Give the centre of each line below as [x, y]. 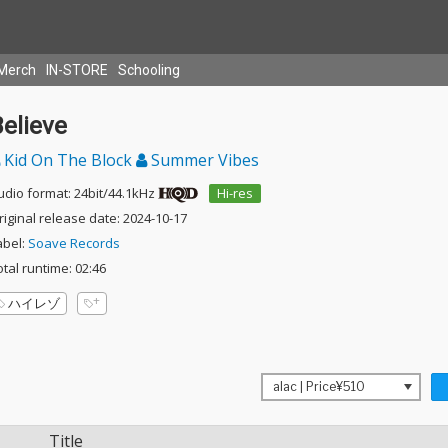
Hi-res [234, 193]
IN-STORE [77, 70]
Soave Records [73, 243]
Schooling [149, 70]
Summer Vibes [202, 160]
